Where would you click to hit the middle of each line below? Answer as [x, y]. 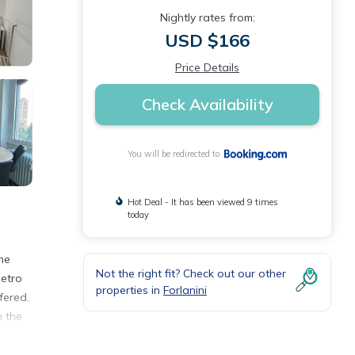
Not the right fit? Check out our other [191, 274]
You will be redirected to [176, 154]
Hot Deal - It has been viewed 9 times [202, 202]
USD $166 [207, 40]
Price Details [207, 67]
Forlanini [185, 290]
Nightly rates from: [207, 17]
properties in [130, 290]
